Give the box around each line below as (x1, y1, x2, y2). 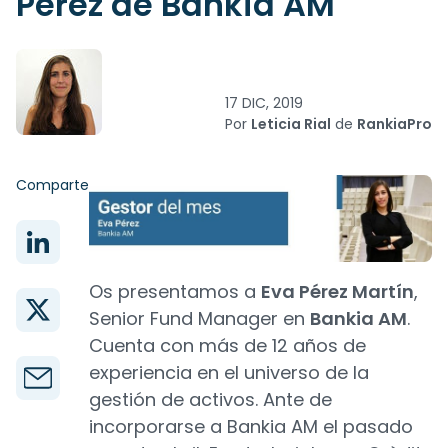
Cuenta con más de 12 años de (89, 333, 366, 359)
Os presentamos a (89, 279, 261, 305)
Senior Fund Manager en (89, 306, 310, 332)
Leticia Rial (251, 114, 331, 134)
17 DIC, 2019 (225, 93, 303, 113)
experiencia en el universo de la (89, 360, 369, 386)
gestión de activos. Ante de (89, 387, 332, 413)
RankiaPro (357, 114, 432, 134)
